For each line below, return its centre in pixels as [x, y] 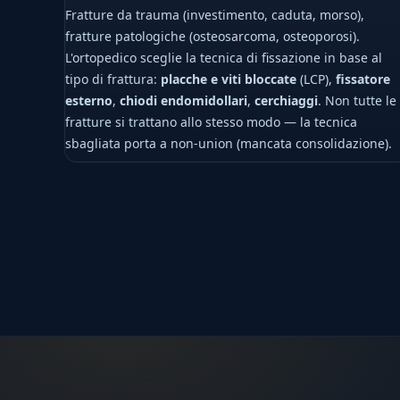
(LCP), [316, 79]
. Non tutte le [357, 100]
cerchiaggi [286, 100]
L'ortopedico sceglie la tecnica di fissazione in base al [224, 58]
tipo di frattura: [113, 79]
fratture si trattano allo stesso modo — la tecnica [211, 122]
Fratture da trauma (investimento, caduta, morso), [215, 15]
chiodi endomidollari [183, 100]
